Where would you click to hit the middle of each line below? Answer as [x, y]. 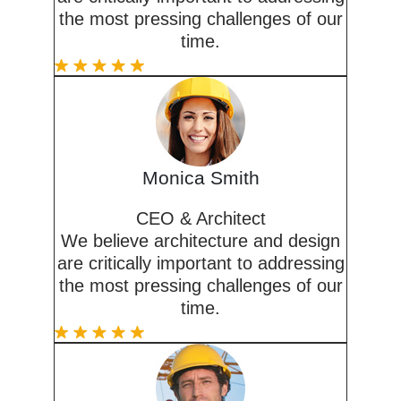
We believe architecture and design [200, 241]
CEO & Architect [200, 219]
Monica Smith [200, 178]
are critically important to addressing [200, 264]
